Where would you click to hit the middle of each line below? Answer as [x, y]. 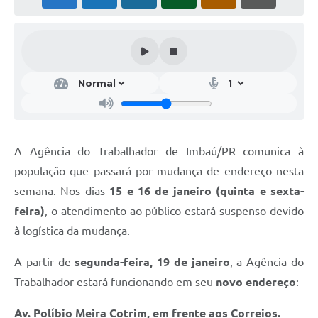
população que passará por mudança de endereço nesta [159, 171]
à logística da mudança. [72, 231]
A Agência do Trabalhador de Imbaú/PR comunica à [159, 152]
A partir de [45, 262]
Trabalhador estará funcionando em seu [115, 282]
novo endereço [256, 282]
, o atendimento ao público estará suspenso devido [174, 211]
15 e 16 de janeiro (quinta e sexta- [207, 191]
